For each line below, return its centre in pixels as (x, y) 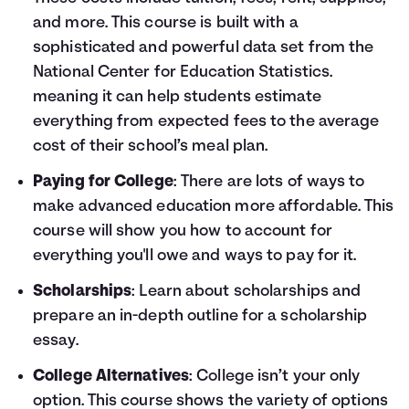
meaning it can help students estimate (177, 97)
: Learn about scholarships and (246, 292)
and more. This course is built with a (166, 23)
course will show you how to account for (183, 231)
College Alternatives (111, 377)
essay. (56, 341)
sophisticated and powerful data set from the (204, 48)
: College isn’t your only (275, 377)
